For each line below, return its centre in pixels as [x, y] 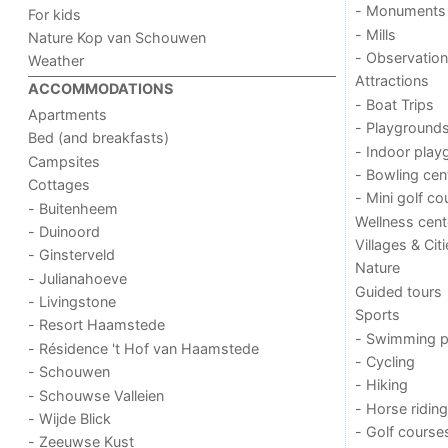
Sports [377, 315]
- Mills [375, 34]
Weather [56, 61]
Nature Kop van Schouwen [117, 37]
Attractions [391, 81]
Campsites [64, 161]
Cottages [59, 185]
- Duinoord [64, 231]
